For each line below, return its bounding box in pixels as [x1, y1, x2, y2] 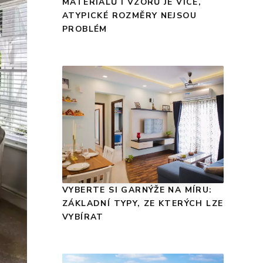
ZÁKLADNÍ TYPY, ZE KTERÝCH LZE [62, 198, 224, 210]
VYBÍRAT [62, 211, 104, 223]
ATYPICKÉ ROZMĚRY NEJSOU [62, 10, 197, 22]
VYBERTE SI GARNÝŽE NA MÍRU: [62, 184, 213, 196]
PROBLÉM [62, 23, 107, 35]
